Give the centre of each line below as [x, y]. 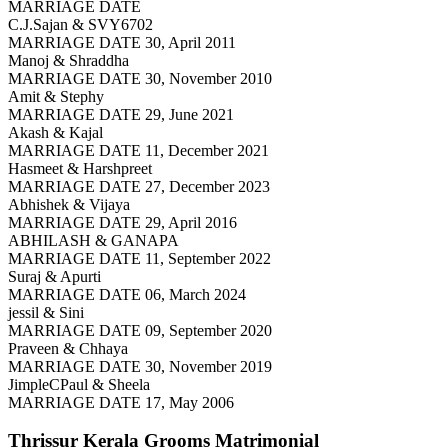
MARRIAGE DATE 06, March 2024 [127, 294]
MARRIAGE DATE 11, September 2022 [139, 258]
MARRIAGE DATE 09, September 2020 [140, 330]
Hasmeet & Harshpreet [80, 168]
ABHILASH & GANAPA [93, 240]
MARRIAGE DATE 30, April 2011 [122, 42]
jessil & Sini [46, 312]
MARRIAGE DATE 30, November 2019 [140, 366]
